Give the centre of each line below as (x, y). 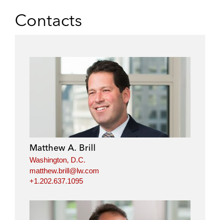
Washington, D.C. (57, 160)
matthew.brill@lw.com (64, 170)
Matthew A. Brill (63, 148)
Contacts (48, 20)
